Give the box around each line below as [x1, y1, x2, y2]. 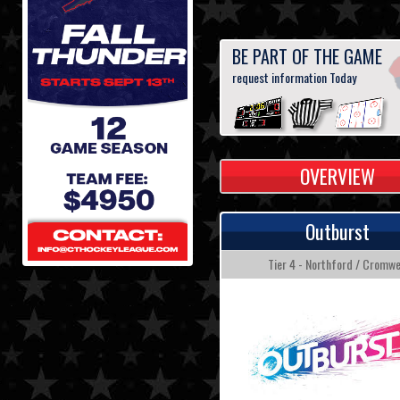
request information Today [231, 68, 356, 87]
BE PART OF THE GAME [231, 43, 382, 71]
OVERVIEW [299, 162, 375, 191]
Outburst [304, 217, 370, 246]
